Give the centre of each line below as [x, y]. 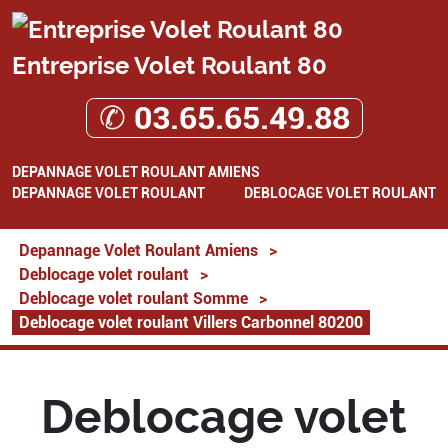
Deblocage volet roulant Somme [133, 298]
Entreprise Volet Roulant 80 [169, 65]
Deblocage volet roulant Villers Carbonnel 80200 [191, 322]
